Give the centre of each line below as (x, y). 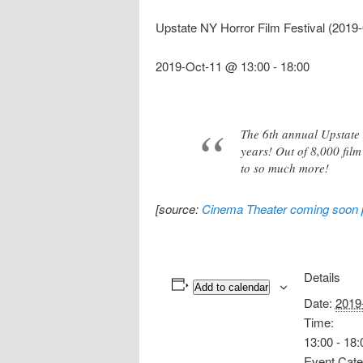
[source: (179, 208)
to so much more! (285, 167)
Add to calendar (231, 287)
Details (322, 276)
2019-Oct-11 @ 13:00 (213, 66)
